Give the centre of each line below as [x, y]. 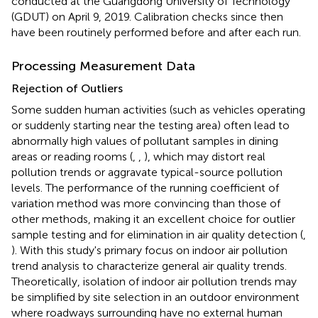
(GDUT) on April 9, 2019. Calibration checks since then [147, 16]
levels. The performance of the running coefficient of [145, 187]
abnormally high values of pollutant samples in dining [145, 141]
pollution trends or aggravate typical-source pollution [147, 172]
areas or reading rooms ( [72, 156]
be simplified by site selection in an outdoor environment [155, 297]
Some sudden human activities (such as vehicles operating [158, 109]
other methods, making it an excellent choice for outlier [153, 219]
